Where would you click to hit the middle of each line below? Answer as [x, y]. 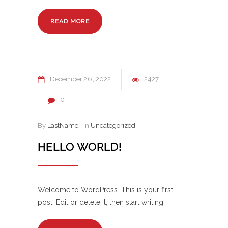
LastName [63, 126]
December [66, 79]
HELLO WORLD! [80, 147]
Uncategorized [113, 126]
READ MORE [70, 22]
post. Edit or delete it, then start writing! [101, 202]
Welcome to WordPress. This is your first [105, 190]
